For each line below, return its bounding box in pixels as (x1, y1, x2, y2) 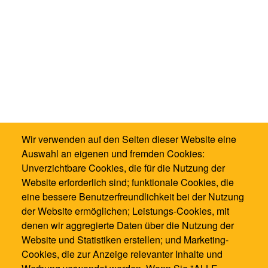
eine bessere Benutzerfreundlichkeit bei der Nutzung (22, 190, 244, 204)
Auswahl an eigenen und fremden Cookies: (22, 147, 205, 161)
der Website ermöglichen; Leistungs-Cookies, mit (22, 204, 229, 218)
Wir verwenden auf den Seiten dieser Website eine (22, 132, 236, 147)
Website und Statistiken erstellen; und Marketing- (22, 233, 229, 247)
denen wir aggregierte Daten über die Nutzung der (22, 218, 234, 233)
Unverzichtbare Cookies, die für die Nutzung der (22, 161, 225, 175)
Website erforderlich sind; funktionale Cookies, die (22, 175, 234, 190)
